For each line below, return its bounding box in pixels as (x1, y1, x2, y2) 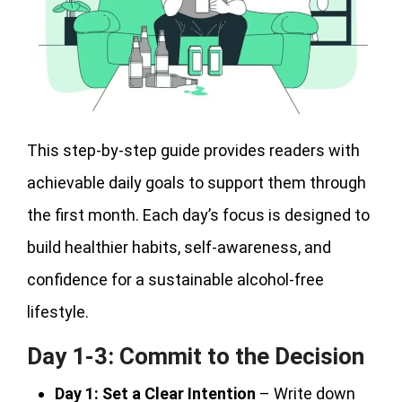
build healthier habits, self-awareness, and (27, 237, 331, 257)
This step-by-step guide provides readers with (27, 140, 360, 160)
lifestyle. (27, 301, 89, 321)
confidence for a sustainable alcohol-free (27, 269, 324, 289)
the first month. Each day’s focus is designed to (27, 205, 370, 224)
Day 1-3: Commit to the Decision (27, 342, 364, 370)
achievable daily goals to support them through (27, 172, 366, 192)
